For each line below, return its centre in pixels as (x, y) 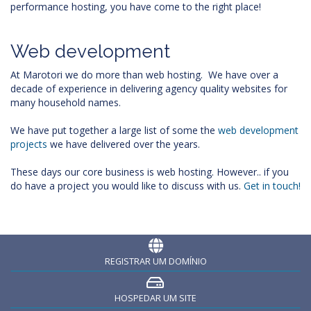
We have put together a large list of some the (114, 130)
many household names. (66, 102)
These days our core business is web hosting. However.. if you (150, 172)
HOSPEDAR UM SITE (155, 298)
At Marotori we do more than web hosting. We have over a (144, 75)
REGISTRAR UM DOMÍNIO (155, 261)
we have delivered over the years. (124, 144)
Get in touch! (272, 186)
